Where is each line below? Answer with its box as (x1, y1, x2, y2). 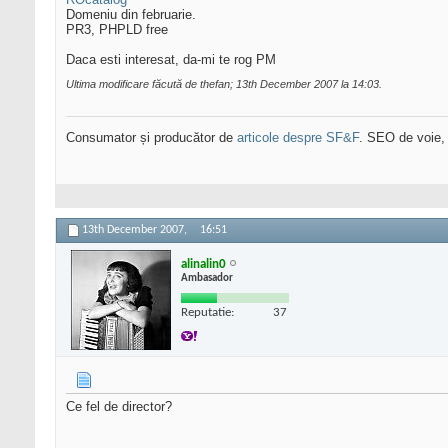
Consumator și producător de (66, 130, 237, 146)
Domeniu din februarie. (66, 7, 196, 23)
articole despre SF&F (237, 130, 359, 146)
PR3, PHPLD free (66, 22, 168, 38)
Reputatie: (181, 305, 234, 319)
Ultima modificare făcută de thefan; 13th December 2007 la (66, 78, 352, 91)
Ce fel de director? (66, 399, 172, 415)
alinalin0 (181, 257, 226, 271)
